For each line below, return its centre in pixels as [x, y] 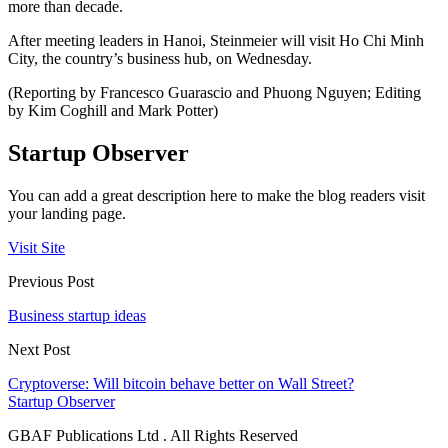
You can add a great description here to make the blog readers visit [216, 195]
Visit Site [36, 247]
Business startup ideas [77, 315]
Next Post [39, 349]
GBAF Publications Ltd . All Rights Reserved [153, 435]
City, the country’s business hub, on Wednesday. [160, 58]
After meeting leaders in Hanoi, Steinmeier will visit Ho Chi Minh [216, 40]
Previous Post [51, 281]
